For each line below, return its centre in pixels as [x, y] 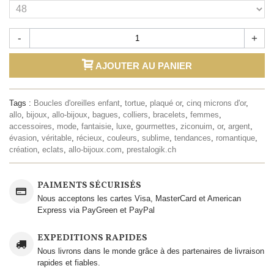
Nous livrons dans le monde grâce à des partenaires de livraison [151, 251]
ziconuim [196, 126]
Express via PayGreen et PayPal [96, 210]
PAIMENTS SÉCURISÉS [89, 185]
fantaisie [96, 126]
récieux [89, 138]
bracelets [169, 114]
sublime [156, 138]
